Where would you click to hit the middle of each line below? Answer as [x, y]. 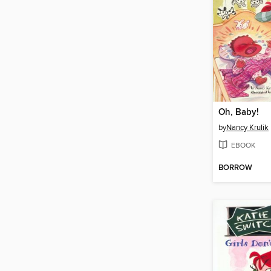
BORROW [235, 168]
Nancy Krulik [247, 128]
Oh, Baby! [239, 113]
